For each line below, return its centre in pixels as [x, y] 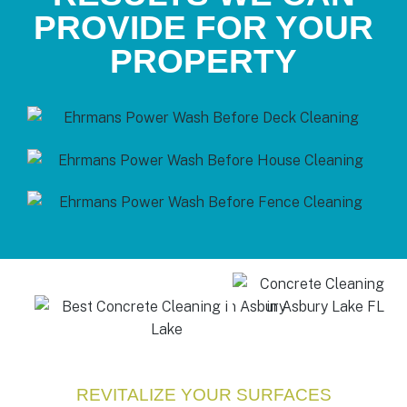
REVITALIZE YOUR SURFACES [203, 395]
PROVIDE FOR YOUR [203, 27]
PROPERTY [203, 61]
